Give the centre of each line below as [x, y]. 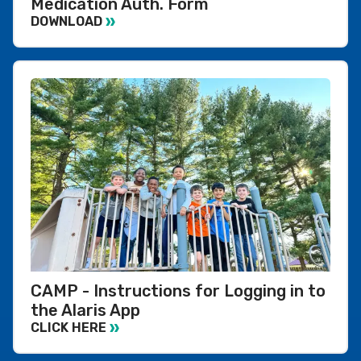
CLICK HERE [68, 328]
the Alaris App [85, 310]
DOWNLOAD [66, 22]
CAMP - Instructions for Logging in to [178, 290]
